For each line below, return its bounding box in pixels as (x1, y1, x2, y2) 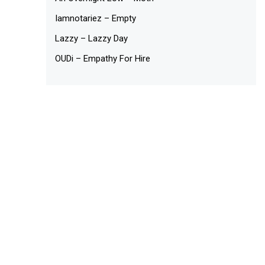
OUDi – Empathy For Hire (55, 53, 151, 64)
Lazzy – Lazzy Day (55, 33, 128, 44)
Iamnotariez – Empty (55, 12, 137, 24)
